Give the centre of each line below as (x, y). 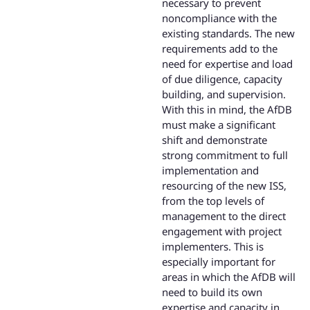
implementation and (210, 170)
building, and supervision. (224, 94)
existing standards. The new (228, 33)
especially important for (219, 261)
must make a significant (219, 124)
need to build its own (212, 292)
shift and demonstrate (215, 139)
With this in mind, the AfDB (227, 109)
